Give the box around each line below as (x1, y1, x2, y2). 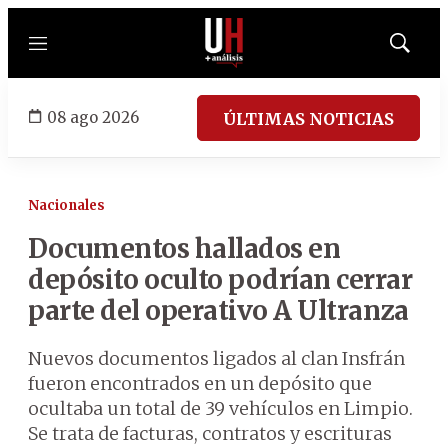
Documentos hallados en (28, 232, 340, 265)
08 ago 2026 (47, 107, 139, 127)
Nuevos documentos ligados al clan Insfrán (28, 347, 405, 370)
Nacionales (28, 197, 105, 214)
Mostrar (398, 41, 443, 57)
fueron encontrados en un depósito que (28, 372, 372, 395)
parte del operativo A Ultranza (28, 294, 408, 327)
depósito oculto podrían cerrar (28, 263, 412, 296)
